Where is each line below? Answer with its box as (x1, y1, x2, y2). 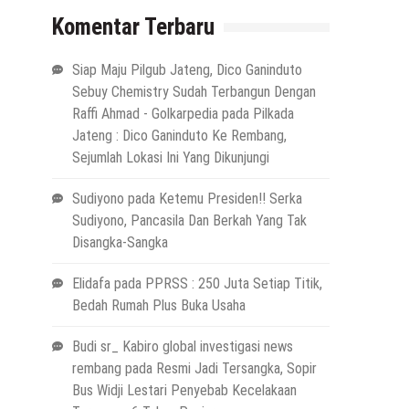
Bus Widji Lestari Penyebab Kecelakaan (71, 381, 297, 399)
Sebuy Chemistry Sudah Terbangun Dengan (71, 82, 316, 100)
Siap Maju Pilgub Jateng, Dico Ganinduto (71, 60, 302, 79)
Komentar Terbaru (51, 13, 215, 40)
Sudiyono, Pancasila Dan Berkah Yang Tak (71, 211, 307, 229)
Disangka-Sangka (71, 233, 168, 251)
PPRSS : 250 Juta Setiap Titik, (144, 274, 322, 292)
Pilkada (252, 104, 294, 122)
